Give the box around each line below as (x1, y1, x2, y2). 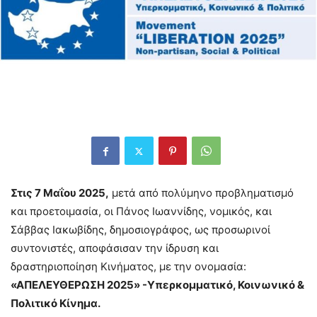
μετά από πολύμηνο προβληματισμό (109, 186, 294, 200)
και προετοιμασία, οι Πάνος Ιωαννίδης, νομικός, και (11, 204, 272, 219)
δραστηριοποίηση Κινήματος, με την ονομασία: (11, 260, 246, 274)
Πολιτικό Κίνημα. (11, 296, 100, 311)
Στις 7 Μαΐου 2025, (11, 186, 109, 200)
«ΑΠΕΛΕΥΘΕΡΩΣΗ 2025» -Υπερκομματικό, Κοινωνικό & (11, 278, 304, 292)
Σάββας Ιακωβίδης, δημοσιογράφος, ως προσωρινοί (11, 223, 270, 237)
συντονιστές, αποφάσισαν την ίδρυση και (11, 241, 219, 255)
